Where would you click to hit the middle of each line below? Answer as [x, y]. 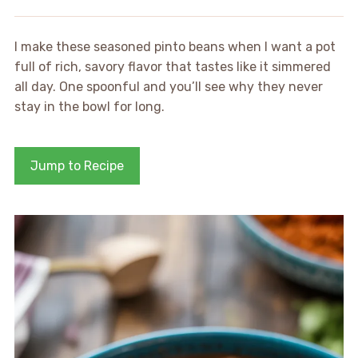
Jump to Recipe [77, 165]
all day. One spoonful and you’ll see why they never [168, 86]
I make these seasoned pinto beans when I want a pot [175, 46]
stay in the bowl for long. [89, 106]
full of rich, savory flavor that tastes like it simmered [172, 66]
